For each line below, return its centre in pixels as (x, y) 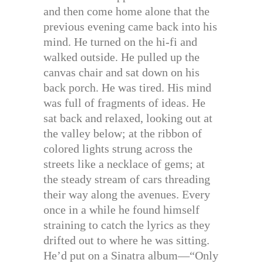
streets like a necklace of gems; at (124, 164)
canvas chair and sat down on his (122, 73)
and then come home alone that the (127, 11)
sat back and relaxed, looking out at (128, 118)
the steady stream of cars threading (127, 179)
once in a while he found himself (122, 210)
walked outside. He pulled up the (122, 57)
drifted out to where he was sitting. (127, 240)
